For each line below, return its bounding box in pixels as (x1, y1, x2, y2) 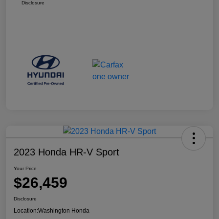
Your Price (14, 165, 37, 171)
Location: (14, 207, 38, 214)
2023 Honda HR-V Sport (14, 146, 119, 157)
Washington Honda (38, 207, 89, 214)
